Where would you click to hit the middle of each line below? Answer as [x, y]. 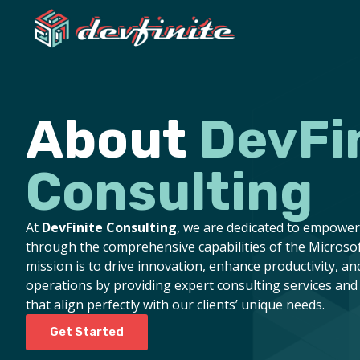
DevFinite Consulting [109, 228]
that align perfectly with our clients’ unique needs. [175, 305]
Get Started [87, 332]
